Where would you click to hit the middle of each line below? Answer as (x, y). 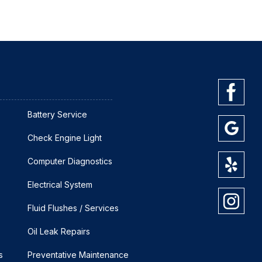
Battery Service (57, 114)
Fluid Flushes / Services (73, 208)
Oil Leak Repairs (59, 231)
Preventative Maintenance (78, 254)
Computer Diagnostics (70, 161)
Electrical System (60, 184)
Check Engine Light (65, 137)
